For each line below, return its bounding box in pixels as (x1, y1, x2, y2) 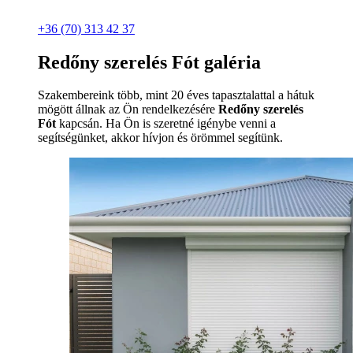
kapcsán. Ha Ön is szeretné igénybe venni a (56, 117, 276, 131)
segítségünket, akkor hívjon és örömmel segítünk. (38, 131, 283, 145)
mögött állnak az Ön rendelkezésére (38, 102, 218, 117)
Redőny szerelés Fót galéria (38, 51, 261, 72)
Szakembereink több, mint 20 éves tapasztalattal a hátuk (38, 88, 314, 102)
